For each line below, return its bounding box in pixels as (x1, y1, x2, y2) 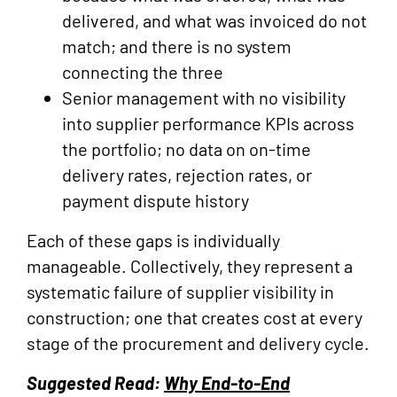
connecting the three (62, 61, 223, 83)
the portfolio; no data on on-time (62, 138, 311, 160)
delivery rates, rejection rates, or (62, 164, 312, 186)
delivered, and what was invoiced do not (62, 10, 367, 32)
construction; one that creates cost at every (27, 307, 362, 329)
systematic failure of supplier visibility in (27, 281, 334, 303)
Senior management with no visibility (62, 87, 346, 109)
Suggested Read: (27, 372, 160, 394)
